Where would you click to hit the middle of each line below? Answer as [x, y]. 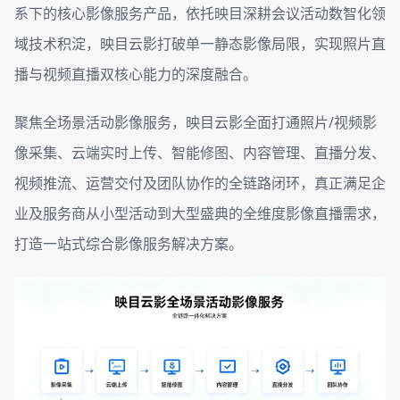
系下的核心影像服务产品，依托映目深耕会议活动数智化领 [200, 14]
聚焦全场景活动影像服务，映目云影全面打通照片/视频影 [196, 123]
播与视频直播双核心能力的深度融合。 [136, 75]
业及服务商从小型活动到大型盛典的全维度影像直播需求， [200, 214]
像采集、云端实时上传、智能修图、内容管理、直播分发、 [200, 153]
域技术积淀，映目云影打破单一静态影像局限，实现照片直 [200, 44]
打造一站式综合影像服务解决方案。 [129, 244]
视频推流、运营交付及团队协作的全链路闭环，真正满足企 [200, 183]
